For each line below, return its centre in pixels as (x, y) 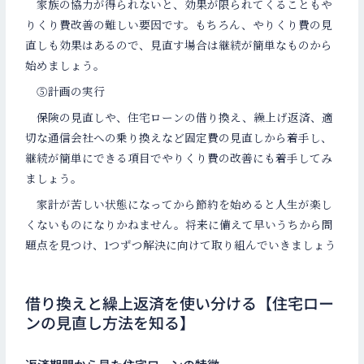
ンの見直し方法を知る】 (110, 322)
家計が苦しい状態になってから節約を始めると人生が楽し (179, 204)
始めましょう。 (65, 65)
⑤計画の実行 (65, 91)
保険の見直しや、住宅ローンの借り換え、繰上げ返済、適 (180, 117)
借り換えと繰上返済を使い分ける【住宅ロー (180, 302)
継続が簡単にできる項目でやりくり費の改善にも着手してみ (179, 158)
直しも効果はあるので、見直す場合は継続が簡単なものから (179, 45)
